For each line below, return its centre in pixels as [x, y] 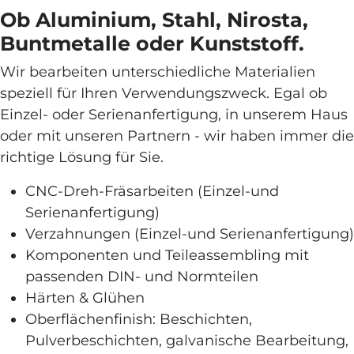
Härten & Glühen [85, 298]
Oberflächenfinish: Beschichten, [139, 319]
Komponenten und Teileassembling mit [167, 255]
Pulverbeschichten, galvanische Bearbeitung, [187, 341]
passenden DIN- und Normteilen [142, 277]
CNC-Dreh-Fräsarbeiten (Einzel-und [152, 191]
